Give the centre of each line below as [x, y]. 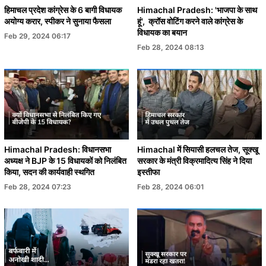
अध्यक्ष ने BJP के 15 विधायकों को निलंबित [65, 160]
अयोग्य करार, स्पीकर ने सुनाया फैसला [58, 21]
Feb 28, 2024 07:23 [38, 186]
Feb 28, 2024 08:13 [171, 47]
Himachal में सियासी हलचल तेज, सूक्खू [198, 149]
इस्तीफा [148, 172]
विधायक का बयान [162, 33]
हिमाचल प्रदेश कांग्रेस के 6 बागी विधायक [63, 10]
